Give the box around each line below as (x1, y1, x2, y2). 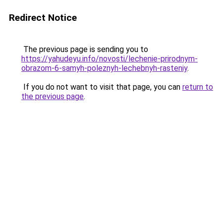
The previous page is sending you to (21, 45, 148, 54)
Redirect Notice (9, 12, 77, 23)
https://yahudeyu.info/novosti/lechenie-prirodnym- (21, 54, 198, 63)
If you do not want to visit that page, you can (21, 82, 182, 92)
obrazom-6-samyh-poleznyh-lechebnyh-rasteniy (21, 63, 187, 73)
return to (182, 82, 213, 92)
